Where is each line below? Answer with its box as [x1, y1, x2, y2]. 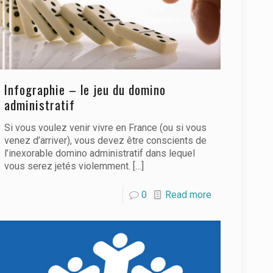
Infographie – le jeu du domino [4, 79, 166, 99]
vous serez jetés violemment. [4, 160, 131, 172]
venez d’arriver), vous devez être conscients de [4, 134, 207, 146]
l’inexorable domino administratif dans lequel [4, 147, 196, 159]
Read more [165, 188, 211, 200]
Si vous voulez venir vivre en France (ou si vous [4, 121, 207, 133]
